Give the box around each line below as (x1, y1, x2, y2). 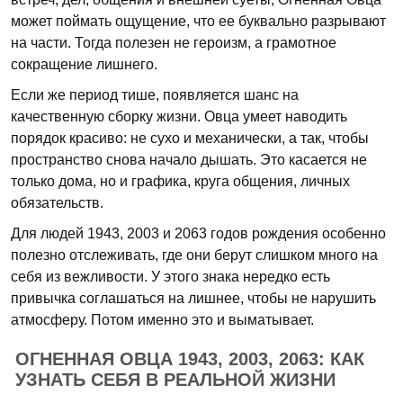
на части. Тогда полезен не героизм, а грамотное (11, 35, 336, 50)
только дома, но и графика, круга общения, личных (11, 174, 350, 189)
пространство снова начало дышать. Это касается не (11, 152, 367, 167)
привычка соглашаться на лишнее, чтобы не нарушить (11, 291, 376, 306)
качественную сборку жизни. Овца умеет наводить (11, 109, 347, 124)
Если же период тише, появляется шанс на (11, 87, 299, 103)
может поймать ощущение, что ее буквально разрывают (11, 13, 386, 29)
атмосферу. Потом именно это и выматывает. (11, 312, 314, 327)
